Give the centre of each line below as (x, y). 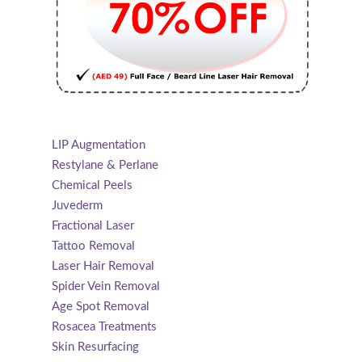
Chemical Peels (92, 186)
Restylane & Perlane (105, 166)
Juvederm (77, 206)
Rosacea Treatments (104, 327)
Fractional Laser (93, 226)
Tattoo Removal (93, 246)
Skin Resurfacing (95, 347)
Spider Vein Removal (106, 287)
